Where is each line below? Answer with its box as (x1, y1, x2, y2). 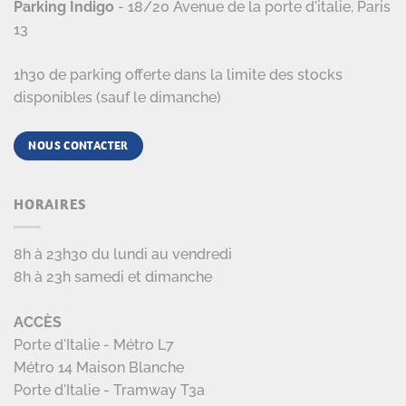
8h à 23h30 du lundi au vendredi (14, 245, 232, 263)
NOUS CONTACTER (28, 137, 129, 153)
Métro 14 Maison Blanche (14, 358, 184, 376)
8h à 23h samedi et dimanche (14, 267, 212, 285)
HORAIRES (14, 195, 86, 214)
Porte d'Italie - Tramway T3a (14, 381, 205, 399)
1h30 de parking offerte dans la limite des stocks (14, 65, 343, 83)
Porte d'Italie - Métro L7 (14, 335, 174, 353)
